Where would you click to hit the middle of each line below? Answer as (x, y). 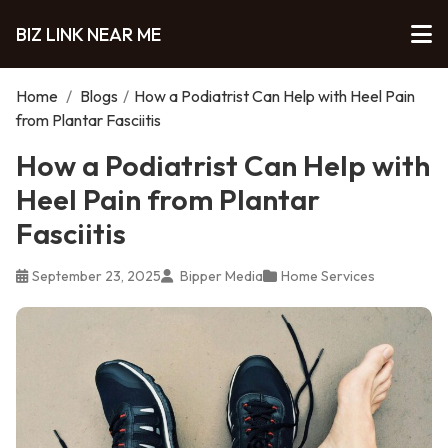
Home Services (328, 276)
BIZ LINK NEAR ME (88, 34)
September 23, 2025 (96, 276)
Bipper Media (220, 276)
